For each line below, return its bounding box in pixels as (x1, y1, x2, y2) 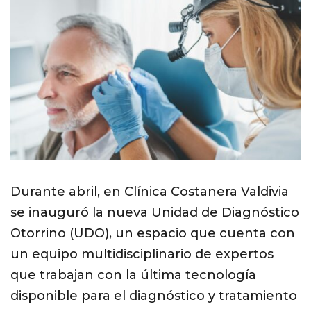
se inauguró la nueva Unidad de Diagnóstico (10, 205, 299, 221)
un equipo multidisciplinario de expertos (10, 246, 274, 262)
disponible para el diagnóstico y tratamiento (10, 288, 297, 304)
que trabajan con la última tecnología (10, 267, 256, 283)
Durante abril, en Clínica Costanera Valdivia (10, 184, 289, 200)
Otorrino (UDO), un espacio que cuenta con (10, 226, 295, 242)
